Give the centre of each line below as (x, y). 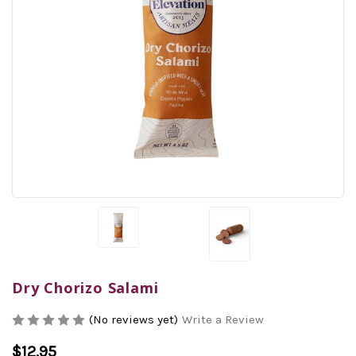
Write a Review (223, 319)
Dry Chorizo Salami (85, 287)
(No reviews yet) (133, 319)
